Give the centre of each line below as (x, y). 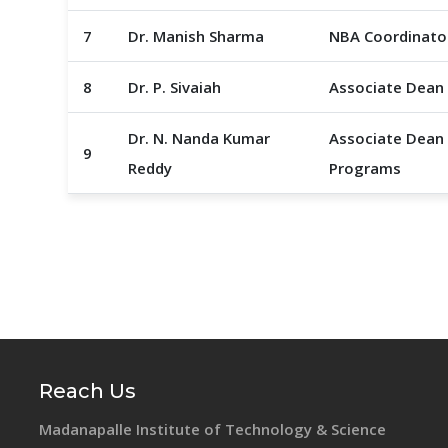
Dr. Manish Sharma (195, 36)
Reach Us (87, 391)
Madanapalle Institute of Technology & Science (212, 429)
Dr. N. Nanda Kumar (198, 138)
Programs (364, 168)
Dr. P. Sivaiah (174, 87)
